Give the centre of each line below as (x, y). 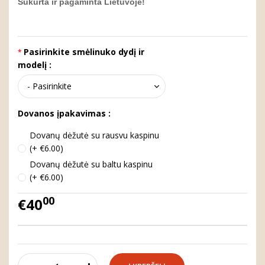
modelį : (35, 65)
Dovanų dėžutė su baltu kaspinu (91, 164)
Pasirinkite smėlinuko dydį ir (84, 52)
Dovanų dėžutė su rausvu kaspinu (94, 135)
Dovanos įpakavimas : (64, 113)
